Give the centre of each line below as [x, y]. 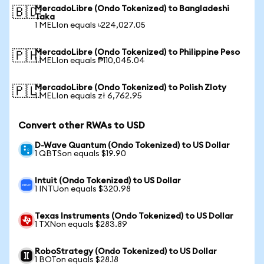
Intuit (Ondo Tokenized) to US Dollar [108, 181]
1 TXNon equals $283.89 [81, 225]
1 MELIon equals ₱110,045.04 [90, 61]
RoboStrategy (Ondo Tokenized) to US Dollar [126, 252]
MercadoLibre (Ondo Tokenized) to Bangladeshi [132, 9]
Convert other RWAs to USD [82, 126]
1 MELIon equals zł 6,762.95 [88, 96]
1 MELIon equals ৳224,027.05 [90, 25]
